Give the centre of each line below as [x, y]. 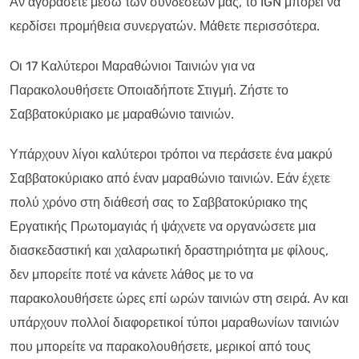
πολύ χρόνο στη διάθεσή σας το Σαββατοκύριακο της [159, 202]
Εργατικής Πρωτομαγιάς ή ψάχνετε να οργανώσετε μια [163, 226]
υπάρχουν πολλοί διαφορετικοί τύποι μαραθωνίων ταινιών [174, 322]
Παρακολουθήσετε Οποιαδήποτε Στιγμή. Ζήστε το [149, 90]
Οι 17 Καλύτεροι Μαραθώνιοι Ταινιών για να [132, 66]
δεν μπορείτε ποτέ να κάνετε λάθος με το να [131, 274]
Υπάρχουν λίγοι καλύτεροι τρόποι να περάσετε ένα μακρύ [171, 154]
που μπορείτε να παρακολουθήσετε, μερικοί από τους [160, 346]
